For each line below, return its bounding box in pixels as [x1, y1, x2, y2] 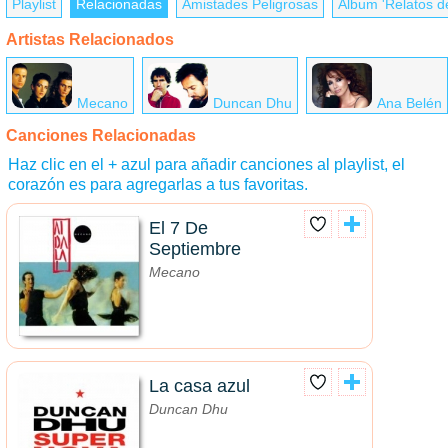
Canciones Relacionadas [6, 127, 196, 145]
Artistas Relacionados [6, 31, 174, 49]
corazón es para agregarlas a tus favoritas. [8, 176, 308, 194]
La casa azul [149, 376, 250, 397]
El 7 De [149, 218, 208, 239]
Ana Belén [377, 95, 442, 112]
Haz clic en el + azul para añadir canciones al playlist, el [8, 156, 405, 174]
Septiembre [149, 239, 241, 260]
